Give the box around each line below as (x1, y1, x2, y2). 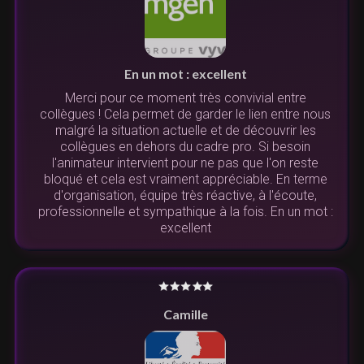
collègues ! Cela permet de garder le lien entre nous (40, 106, 331, 123)
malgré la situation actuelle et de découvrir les (54, 123, 316, 139)
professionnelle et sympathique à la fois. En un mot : (37, 204, 333, 220)
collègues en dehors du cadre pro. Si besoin (60, 139, 310, 155)
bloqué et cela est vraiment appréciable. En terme (43, 171, 327, 188)
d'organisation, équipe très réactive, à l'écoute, (54, 188, 317, 204)
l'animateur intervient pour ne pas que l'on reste (52, 155, 318, 171)
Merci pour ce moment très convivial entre (64, 90, 306, 106)
